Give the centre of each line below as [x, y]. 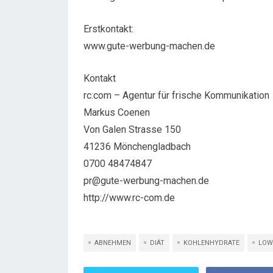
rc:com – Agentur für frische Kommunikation [176, 95]
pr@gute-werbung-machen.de [146, 181]
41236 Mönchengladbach [137, 147]
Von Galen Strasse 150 [132, 129]
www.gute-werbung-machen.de [149, 46]
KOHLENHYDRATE [211, 243]
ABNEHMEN [113, 243]
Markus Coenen [117, 112]
